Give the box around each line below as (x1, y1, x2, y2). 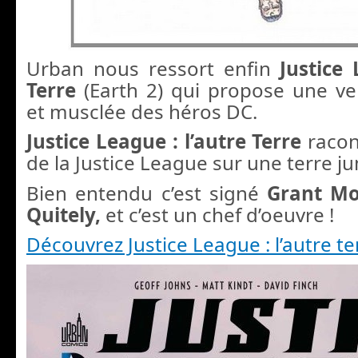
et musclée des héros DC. (26, 98, 257, 125)
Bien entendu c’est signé (26, 179, 268, 206)
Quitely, (26, 201, 101, 228)
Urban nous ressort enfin (26, 55, 280, 82)
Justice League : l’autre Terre (26, 128, 308, 155)
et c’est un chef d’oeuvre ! (101, 201, 334, 228)
